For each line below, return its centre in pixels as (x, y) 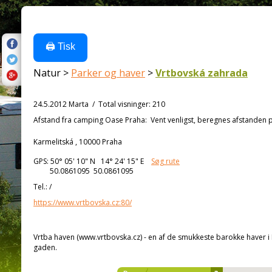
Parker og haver (108, 73)
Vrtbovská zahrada (202, 73)
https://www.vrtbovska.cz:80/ (83, 202)
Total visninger (124, 104)
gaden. (45, 247)
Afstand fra (53, 120)
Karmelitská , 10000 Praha (78, 142)
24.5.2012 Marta (61, 104)
